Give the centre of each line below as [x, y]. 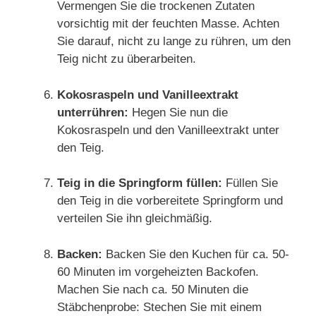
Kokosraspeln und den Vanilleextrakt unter [168, 130]
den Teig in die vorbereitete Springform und [170, 201]
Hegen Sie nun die [178, 112]
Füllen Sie [250, 183]
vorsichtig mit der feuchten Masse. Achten [168, 24]
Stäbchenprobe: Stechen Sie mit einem [159, 307]
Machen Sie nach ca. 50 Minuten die [153, 289]
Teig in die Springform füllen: [140, 183]
